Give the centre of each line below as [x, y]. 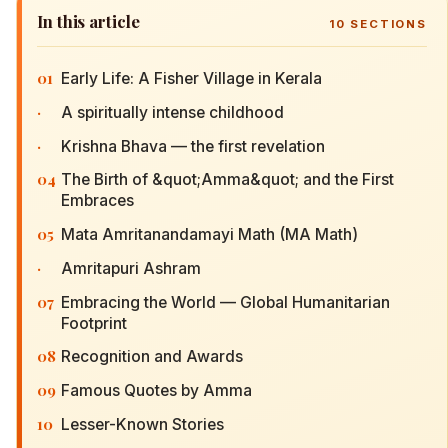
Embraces [97, 201]
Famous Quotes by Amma [156, 391]
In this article [88, 21]
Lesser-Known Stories [142, 424]
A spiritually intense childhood [172, 112]
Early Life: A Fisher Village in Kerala [191, 78]
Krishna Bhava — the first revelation [193, 146]
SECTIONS [386, 24]
